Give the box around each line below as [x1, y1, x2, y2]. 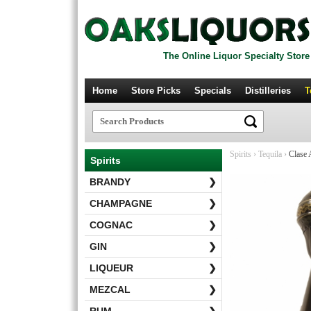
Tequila [258, 149, 282, 159]
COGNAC [90, 219, 133, 230]
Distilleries [245, 85, 291, 96]
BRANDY [90, 176, 131, 187]
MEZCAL [90, 284, 131, 295]
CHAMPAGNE [90, 198, 152, 209]
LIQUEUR [90, 262, 133, 274]
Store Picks [131, 85, 180, 96]
